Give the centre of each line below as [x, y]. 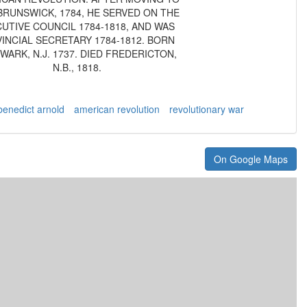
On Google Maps [251, 159]
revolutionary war [207, 109]
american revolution [117, 109]
